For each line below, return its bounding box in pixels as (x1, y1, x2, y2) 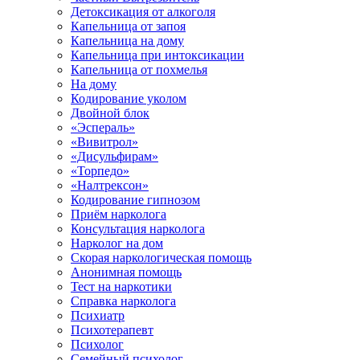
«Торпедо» (71, 164, 129, 178)
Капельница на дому (71, 34, 184, 47)
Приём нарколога (71, 207, 166, 221)
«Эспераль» (71, 121, 135, 134)
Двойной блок (71, 106, 149, 120)
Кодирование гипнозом (71, 193, 200, 207)
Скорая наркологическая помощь (71, 251, 252, 264)
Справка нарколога (71, 294, 176, 308)
